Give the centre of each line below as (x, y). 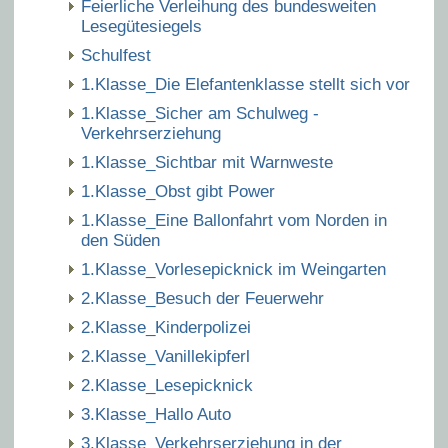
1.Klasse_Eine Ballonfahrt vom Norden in (234, 220)
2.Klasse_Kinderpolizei (166, 327)
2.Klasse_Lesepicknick (167, 385)
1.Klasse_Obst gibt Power (178, 191)
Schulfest (116, 55)
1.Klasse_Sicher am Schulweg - (200, 113)
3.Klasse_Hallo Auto (156, 414)
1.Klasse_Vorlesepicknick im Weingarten (233, 269)
